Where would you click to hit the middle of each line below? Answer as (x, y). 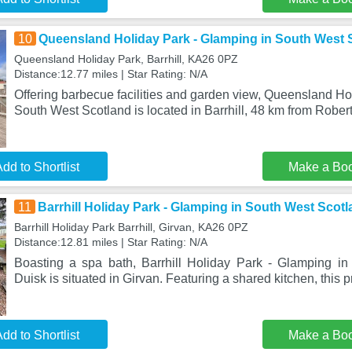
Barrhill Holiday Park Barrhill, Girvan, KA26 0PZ (131, 227)
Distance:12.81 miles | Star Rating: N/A (110, 242)
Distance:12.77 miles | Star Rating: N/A (110, 74)
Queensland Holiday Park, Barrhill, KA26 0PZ (126, 59)
